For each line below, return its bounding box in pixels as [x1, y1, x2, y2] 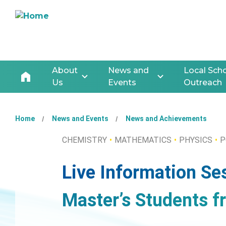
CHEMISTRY [62, 135, 107, 145]
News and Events [52, 115, 108, 123]
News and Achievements [126, 115, 207, 123]
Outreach [183, 78, 222, 87]
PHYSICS [179, 135, 212, 145]
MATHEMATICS [115, 135, 172, 145]
